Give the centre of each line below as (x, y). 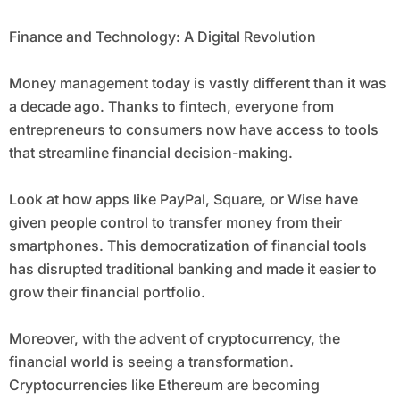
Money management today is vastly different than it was (197, 83)
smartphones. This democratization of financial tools (187, 246)
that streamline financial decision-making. (150, 153)
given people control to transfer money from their (175, 223)
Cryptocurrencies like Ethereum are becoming (164, 385)
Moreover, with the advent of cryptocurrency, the (174, 339)
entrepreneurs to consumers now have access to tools (193, 130)
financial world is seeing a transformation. (151, 362)
